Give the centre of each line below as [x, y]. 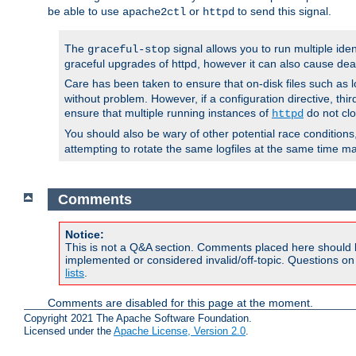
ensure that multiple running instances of [168, 113]
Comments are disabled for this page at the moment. [180, 303]
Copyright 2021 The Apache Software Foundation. [138, 318]
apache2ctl [154, 12]
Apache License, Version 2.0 [180, 331]
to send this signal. [283, 12]
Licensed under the [69, 331]
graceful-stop [129, 50]
